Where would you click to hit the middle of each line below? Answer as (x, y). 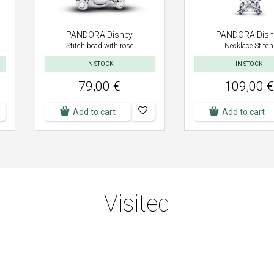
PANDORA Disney (100, 35)
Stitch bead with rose (99, 46)
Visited (137, 203)
